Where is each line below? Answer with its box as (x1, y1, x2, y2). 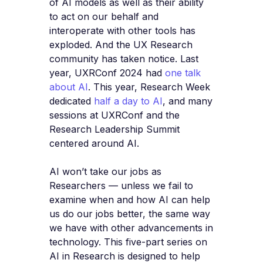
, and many (163, 95, 213, 107)
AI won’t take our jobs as (49, 166, 161, 178)
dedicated (49, 95, 94, 107)
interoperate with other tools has (49, 25, 195, 37)
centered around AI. (49, 137, 139, 150)
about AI (49, 81, 88, 93)
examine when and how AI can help (49, 194, 210, 206)
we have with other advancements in (49, 222, 213, 234)
